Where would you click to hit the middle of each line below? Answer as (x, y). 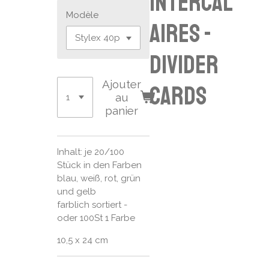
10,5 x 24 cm (82, 240)
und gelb (76, 191)
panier (122, 110)
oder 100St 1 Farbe (96, 218)
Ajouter (122, 84)
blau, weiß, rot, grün (98, 178)
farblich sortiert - (92, 204)
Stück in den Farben (99, 165)
